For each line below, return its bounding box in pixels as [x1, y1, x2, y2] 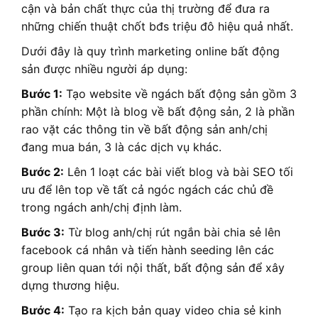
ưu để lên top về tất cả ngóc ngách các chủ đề [21, 182, 273, 197]
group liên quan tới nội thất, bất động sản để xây [21, 261, 285, 275]
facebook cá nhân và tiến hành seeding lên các [21, 243, 274, 258]
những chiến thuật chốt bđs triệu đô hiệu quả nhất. [21, 19, 293, 34]
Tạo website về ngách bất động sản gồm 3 [62, 87, 297, 102]
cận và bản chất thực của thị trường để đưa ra [21, 1, 270, 16]
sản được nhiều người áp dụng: [21, 62, 187, 77]
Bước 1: [21, 87, 62, 102]
